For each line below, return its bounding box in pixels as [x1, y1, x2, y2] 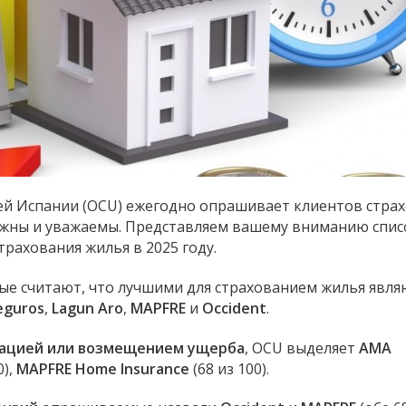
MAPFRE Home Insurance [16, 358, 189, 379]
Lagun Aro [52, 297, 123, 318]
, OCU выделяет [245, 337, 359, 358]
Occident [202, 297, 266, 318]
